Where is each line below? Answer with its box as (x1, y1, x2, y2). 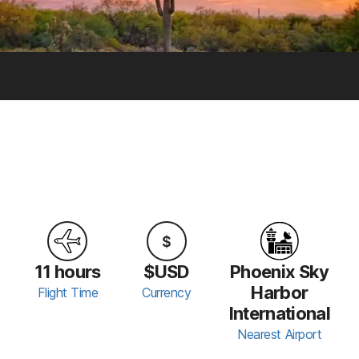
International (228, 302, 330, 324)
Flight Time (37, 284, 99, 301)
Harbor (251, 281, 309, 303)
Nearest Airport (237, 325, 322, 342)
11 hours (34, 260, 101, 282)
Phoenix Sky (229, 260, 329, 282)
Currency (142, 284, 192, 301)
